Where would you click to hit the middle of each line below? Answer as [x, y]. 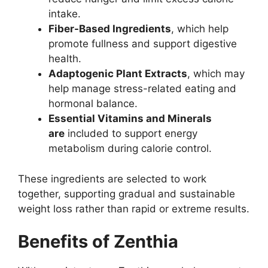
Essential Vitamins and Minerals [130, 119]
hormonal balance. [93, 104]
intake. [65, 14]
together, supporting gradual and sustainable [127, 194]
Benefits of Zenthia [98, 242]
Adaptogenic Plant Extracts [118, 74]
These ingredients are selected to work [112, 179]
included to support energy [131, 134]
